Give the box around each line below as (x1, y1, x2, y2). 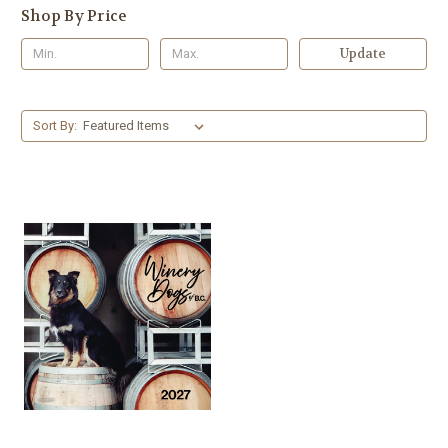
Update (339, 44, 386, 62)
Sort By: (32, 117, 77, 133)
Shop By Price (21, 5, 128, 26)
